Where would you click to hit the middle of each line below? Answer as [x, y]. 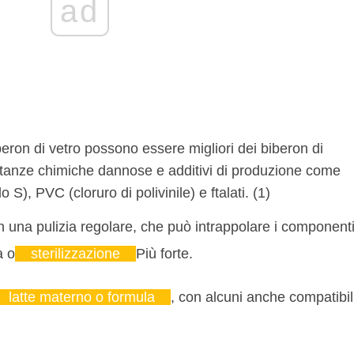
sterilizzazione [75, 254]
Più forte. [164, 254]
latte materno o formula [82, 298]
